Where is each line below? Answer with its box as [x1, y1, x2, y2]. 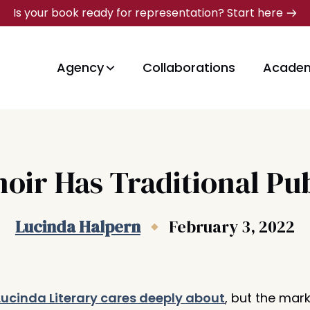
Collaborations [142, 59, 235, 76]
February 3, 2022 [169, 215, 295, 238]
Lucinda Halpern [15, 215, 140, 238]
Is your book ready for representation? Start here [13, 5, 283, 21]
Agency [56, 59, 104, 76]
